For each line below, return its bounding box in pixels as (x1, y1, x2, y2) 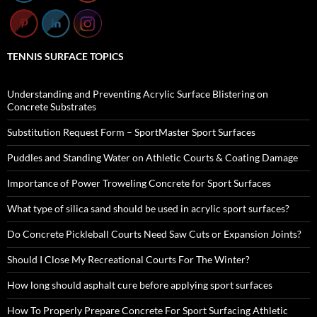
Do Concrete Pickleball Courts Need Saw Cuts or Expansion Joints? (7, 227, 301, 240)
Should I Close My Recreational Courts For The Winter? (7, 253, 250, 265)
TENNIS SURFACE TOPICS (7, 50, 124, 62)
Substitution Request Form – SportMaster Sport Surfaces (7, 125, 255, 138)
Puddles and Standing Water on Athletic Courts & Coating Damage (7, 151, 298, 163)
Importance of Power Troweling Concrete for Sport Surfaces (7, 176, 271, 189)
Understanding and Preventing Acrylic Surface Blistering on (7, 87, 268, 100)
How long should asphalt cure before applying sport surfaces (7, 278, 272, 291)
